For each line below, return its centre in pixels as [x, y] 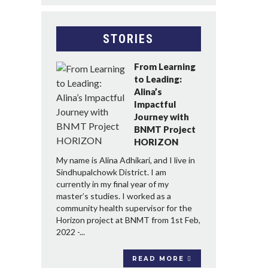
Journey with [161, 116]
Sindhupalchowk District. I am [111, 172]
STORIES [129, 39]
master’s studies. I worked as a [113, 196]
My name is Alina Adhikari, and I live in [125, 160]
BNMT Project [165, 129]
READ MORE [160, 258]
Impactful [155, 104]
